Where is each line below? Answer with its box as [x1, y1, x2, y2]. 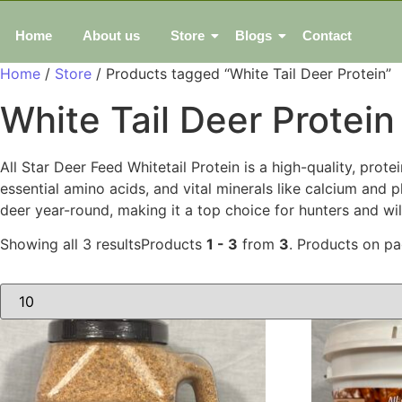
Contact [302, 28, 352, 43]
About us [83, 28, 140, 43]
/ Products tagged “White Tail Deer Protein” [92, 65, 391, 83]
